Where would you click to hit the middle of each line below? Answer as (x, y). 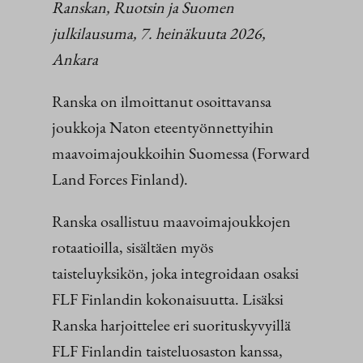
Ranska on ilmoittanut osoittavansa (162, 101)
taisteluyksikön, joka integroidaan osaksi (175, 273)
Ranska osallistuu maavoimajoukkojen (171, 221)
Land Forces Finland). (120, 179)
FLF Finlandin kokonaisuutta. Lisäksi (168, 299)
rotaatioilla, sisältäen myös (132, 247)
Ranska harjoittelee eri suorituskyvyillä (171, 325)
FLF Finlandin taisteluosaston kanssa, (167, 350)
